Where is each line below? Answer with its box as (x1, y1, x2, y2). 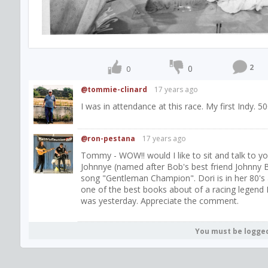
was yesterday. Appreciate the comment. (81, 195, 239, 207)
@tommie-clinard (81, 84, 147, 95)
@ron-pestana (81, 133, 135, 144)
